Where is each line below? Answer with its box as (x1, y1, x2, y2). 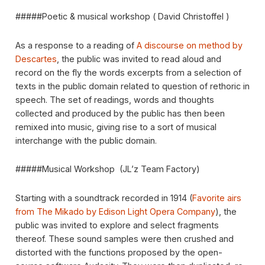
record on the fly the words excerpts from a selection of (15, 67, 241, 77)
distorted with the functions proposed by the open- (15, 247, 222, 257)
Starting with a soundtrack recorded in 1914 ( (15, 192, 192, 203)
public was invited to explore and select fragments (15, 219, 219, 230)
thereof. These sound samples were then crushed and (15, 233, 234, 244)
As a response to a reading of (15, 40, 137, 50)
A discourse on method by (136, 40, 243, 50)
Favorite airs (192, 192, 241, 203)
